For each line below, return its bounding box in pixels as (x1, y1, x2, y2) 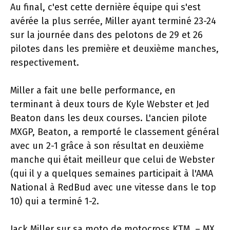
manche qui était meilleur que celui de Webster (10, 154, 215, 165)
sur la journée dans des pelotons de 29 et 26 (10, 29, 203, 41)
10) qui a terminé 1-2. (10, 196, 99, 207)
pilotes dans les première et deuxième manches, (10, 43, 219, 54)
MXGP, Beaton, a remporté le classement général (10, 126, 219, 138)
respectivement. (10, 57, 79, 68)
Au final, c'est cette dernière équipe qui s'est (10, 2, 201, 13)
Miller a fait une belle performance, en (10, 85, 176, 96)
